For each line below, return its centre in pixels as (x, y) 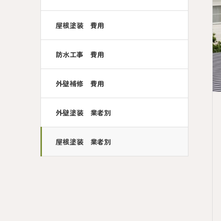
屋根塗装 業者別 (83, 142)
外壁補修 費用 (80, 83)
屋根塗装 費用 (80, 25)
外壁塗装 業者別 (83, 112)
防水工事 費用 (80, 54)
